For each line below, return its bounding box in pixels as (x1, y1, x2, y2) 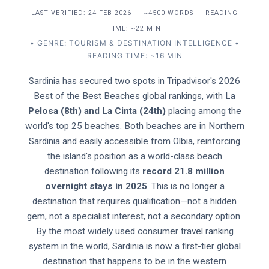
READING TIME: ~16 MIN (86, 51, 183, 60)
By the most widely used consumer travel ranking (35, 226, 234, 237)
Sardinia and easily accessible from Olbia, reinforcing (29, 136, 240, 147)
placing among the (165, 106, 241, 116)
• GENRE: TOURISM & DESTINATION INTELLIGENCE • (29, 38, 240, 47)
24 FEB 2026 (88, 9, 131, 17)
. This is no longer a (147, 181, 225, 192)
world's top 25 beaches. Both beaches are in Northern (25, 121, 244, 131)
